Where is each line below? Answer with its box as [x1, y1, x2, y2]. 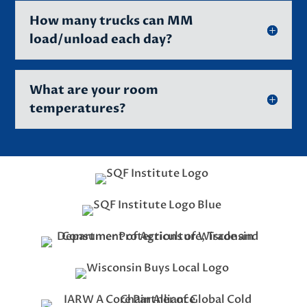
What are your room [29, 81, 159, 99]
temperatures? [29, 99, 126, 117]
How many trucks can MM [29, 12, 194, 29]
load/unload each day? [29, 30, 173, 48]
